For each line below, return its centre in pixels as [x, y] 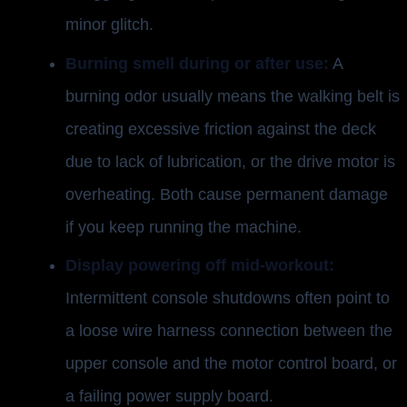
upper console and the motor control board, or [231, 363]
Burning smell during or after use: [197, 63]
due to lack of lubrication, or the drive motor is [230, 161]
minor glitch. [109, 25]
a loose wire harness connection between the [229, 331]
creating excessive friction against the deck [221, 129]
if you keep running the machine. [184, 227]
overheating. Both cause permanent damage [227, 194]
